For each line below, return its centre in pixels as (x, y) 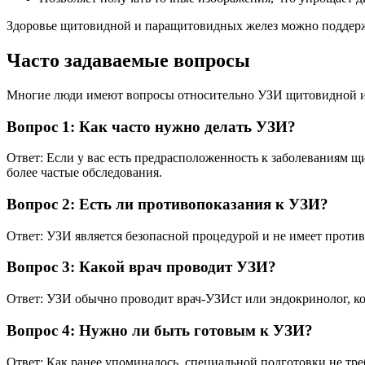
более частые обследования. (84, 173)
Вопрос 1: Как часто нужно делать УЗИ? (151, 126)
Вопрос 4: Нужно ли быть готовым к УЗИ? (160, 330)
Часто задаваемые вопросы (128, 60)
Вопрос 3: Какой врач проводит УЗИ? (141, 267)
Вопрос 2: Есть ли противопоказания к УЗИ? (167, 204)
